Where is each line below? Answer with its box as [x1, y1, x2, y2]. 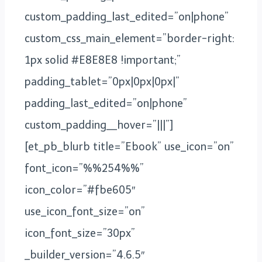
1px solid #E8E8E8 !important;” [25, 54, 181, 67]
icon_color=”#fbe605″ [25, 184, 135, 196]
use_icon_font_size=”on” [25, 205, 145, 218]
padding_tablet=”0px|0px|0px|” [25, 75, 180, 88]
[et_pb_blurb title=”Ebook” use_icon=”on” [25, 140, 234, 153]
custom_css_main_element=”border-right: [25, 32, 235, 45]
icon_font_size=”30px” [25, 227, 135, 240]
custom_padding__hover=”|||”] [25, 119, 173, 132]
